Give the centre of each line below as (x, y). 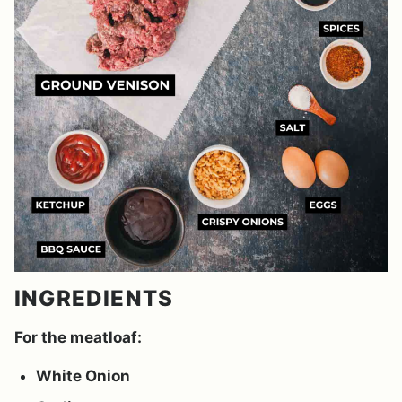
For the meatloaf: (78, 337)
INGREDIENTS (94, 298)
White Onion (83, 376)
